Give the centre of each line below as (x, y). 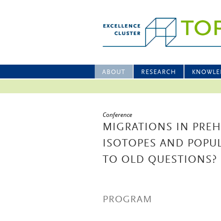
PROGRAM (128, 200)
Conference (117, 115)
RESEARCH (159, 72)
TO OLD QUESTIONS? (160, 160)
